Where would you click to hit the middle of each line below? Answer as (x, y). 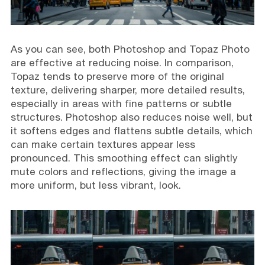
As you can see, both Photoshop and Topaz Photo (130, 49)
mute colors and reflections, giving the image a (123, 171)
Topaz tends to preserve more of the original (117, 76)
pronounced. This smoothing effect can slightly (124, 158)
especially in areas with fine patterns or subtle (121, 103)
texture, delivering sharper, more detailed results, (127, 90)
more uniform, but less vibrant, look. (96, 185)
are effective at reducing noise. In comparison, (122, 62)
